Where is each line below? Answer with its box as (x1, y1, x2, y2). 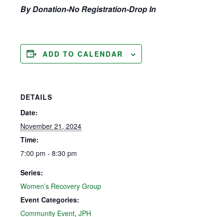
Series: (20, 167, 44, 177)
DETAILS (20, 92, 53, 102)
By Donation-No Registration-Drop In (20, 3, 156, 15)
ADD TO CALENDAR (43, 48, 124, 59)
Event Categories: (20, 194, 80, 204)
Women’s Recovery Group (20, 181, 102, 191)
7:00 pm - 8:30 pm (20, 148, 77, 158)
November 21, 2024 (20, 121, 82, 131)
